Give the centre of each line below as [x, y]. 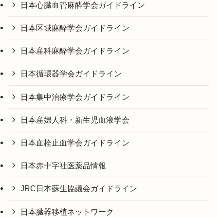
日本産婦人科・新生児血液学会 [75, 119]
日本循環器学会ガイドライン [71, 74]
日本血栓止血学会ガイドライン [75, 143]
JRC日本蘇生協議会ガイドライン [79, 189]
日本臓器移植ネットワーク [67, 211]
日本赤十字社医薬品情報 [64, 166]
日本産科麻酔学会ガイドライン [75, 51]
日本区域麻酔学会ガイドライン [75, 28]
